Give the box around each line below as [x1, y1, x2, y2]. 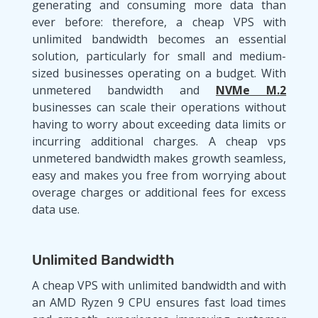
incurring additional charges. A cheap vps [31, 133, 287, 149]
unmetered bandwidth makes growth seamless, [31, 150, 287, 166]
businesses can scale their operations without [31, 99, 287, 115]
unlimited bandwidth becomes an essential [31, 31, 287, 47]
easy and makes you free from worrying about [31, 167, 287, 183]
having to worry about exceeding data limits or [31, 116, 287, 132]
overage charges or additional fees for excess [31, 184, 287, 200]
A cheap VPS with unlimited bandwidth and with [31, 277, 287, 293]
